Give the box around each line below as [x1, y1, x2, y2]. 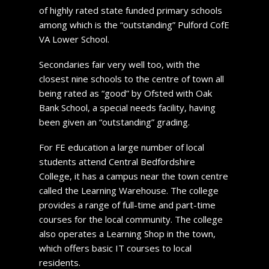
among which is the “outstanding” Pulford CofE [38, 18, 229, 31]
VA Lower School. [38, 32, 109, 45]
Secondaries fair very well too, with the [38, 58, 200, 70]
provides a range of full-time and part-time [38, 198, 216, 211]
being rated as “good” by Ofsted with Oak [38, 86, 212, 99]
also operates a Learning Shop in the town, [38, 227, 216, 240]
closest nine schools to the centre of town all [38, 72, 224, 85]
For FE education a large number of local [38, 141, 204, 153]
